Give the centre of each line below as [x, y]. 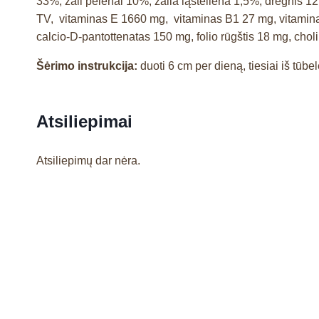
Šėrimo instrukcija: [87, 66]
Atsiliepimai [84, 121]
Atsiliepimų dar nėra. [88, 160]
